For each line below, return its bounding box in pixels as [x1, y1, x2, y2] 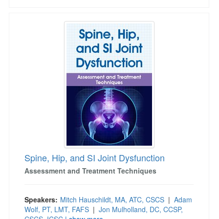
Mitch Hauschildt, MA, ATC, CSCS [60, 195, 164, 204]
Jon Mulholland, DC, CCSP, [99, 204, 183, 214]
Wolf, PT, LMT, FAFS [24, 204, 89, 214]
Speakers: [24, 195, 58, 204]
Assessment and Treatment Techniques [24, 166, 156, 175]
